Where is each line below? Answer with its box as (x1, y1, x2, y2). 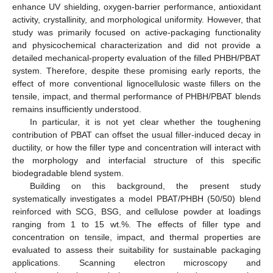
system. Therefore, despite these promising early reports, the (12, 65, 261, 76)
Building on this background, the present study (29, 180, 261, 191)
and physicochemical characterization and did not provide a (12, 40, 261, 50)
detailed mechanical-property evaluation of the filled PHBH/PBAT (12, 52, 261, 63)
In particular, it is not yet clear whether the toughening (29, 116, 261, 127)
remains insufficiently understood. (12, 104, 141, 114)
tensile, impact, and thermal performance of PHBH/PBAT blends (12, 91, 261, 101)
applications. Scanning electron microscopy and (12, 257, 261, 268)
